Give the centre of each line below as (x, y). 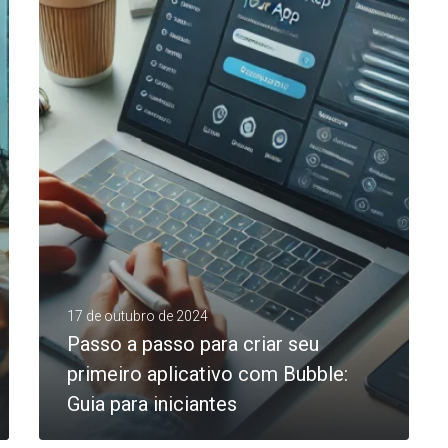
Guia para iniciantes (152, 403)
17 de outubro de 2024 (137, 315)
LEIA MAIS (122, 19)
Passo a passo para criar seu (193, 343)
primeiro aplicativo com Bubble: (207, 373)
